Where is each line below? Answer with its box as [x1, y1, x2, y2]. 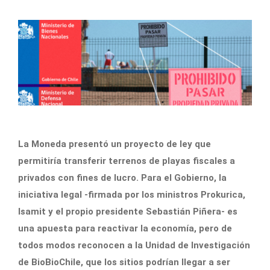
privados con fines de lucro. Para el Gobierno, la [18, 172, 227, 183]
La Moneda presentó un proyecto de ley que [18, 138, 211, 149]
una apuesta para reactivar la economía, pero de [18, 222, 232, 234]
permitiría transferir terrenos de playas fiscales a [18, 155, 235, 166]
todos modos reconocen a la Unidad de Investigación [18, 239, 250, 251]
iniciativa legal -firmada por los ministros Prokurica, [18, 189, 245, 200]
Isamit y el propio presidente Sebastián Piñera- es [18, 206, 237, 217]
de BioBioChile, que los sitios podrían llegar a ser [18, 256, 230, 268]
